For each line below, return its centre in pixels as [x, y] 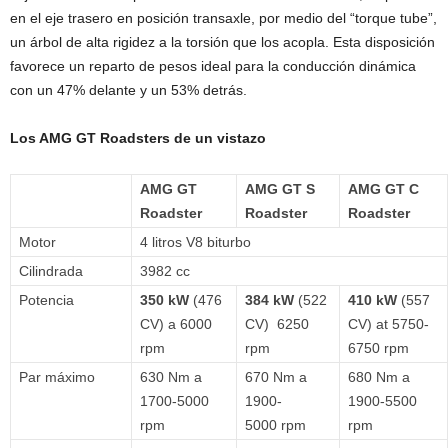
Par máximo [57, 377]
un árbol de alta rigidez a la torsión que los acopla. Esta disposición [222, 42]
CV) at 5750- [388, 324]
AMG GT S [280, 189]
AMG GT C [383, 189]
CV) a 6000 [176, 324]
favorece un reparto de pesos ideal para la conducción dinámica [213, 66]
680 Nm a [379, 377]
